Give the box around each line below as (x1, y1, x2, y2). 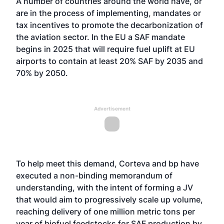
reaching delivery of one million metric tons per (16, 206, 195, 216)
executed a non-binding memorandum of (16, 170, 172, 180)
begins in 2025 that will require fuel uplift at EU (16, 44, 195, 54)
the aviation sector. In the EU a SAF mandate (16, 32, 185, 42)
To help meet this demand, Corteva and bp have (16, 158, 199, 168)
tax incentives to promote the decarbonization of (16, 20, 203, 30)
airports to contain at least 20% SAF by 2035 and (16, 56, 203, 66)
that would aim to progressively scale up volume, (16, 194, 203, 204)
